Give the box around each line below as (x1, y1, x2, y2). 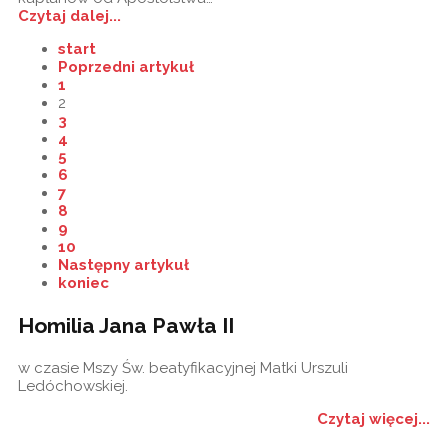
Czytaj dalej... (18, 6, 121, 25)
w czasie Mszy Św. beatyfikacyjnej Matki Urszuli (18, 358, 348, 377)
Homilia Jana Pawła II (18, 312, 234, 338)
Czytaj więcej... (317, 409, 430, 428)
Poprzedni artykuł (58, 57, 194, 76)
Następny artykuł (58, 255, 189, 274)
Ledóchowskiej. (18, 376, 128, 395)
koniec (58, 273, 109, 292)
